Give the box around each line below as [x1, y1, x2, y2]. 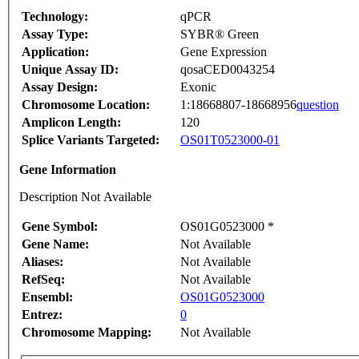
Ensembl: [22, 290, 73, 305]
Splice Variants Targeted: [22, 133, 159, 147]
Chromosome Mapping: [22, 325, 151, 340]
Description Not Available [19, 190, 151, 204]
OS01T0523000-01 [180, 133, 280, 147]
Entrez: [22, 308, 63, 322]
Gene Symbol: [22, 220, 98, 234]
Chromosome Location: [22, 98, 150, 112]
